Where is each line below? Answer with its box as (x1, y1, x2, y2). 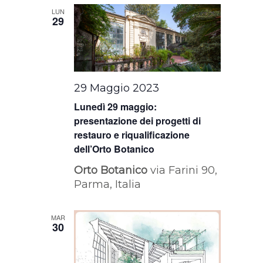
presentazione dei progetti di (74, 114, 201, 128)
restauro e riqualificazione (74, 128, 190, 142)
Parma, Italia (74, 178, 141, 191)
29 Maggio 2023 (74, 82, 160, 95)
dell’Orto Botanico (74, 142, 155, 156)
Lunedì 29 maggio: (74, 100, 157, 114)
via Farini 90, (150, 164, 218, 177)
